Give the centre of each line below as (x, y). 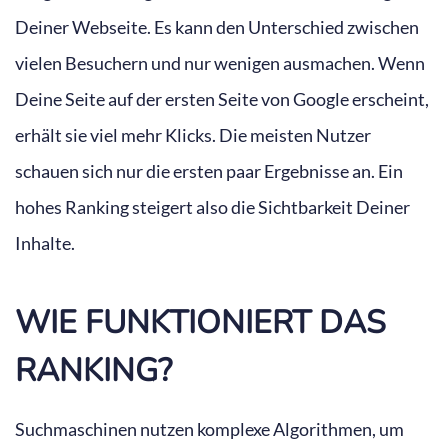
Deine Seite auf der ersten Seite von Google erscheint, (222, 98)
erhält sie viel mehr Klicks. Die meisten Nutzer (193, 134)
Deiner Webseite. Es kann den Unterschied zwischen (217, 26)
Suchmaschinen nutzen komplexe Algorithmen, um (209, 429)
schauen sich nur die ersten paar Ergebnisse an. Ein (209, 170)
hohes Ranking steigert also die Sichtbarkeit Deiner (212, 206)
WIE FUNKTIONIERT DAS (200, 323)
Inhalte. (45, 242)
